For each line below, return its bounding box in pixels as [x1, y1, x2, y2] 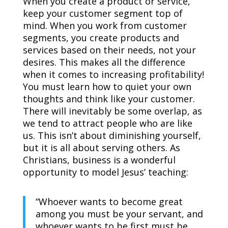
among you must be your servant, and [35, 208, 203, 220]
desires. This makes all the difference [22, 56, 185, 69]
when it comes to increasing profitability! [22, 68, 204, 81]
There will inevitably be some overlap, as [22, 105, 202, 118]
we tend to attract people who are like [22, 117, 192, 130]
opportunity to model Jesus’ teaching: [22, 166, 188, 179]
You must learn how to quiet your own [22, 80, 191, 93]
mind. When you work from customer [22, 19, 187, 32]
